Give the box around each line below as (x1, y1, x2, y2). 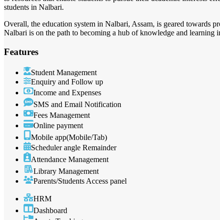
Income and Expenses (33, 88, 101, 97)
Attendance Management (31, 155, 109, 164)
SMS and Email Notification (33, 100, 121, 109)
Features (4, 46, 38, 57)
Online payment (33, 121, 83, 130)
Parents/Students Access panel (33, 177, 127, 186)
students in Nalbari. (4, 3, 64, 12)
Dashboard (33, 206, 67, 215)
